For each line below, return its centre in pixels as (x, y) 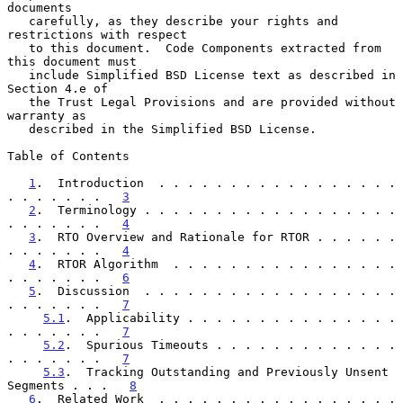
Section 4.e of (58, 88)
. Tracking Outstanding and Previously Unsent (227, 372)
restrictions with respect (97, 34)
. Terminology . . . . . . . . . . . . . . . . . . (216, 210)
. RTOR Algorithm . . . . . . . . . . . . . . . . (216, 264)
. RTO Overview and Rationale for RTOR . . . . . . (216, 237)
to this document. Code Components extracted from (18, 48)
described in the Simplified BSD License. (18, 129)
